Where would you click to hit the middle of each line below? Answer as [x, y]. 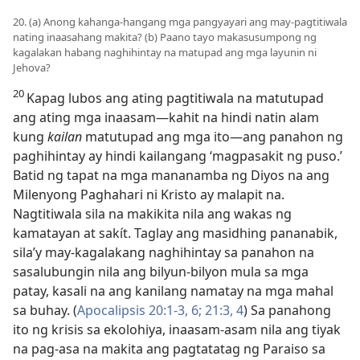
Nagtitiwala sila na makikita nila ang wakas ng [152, 214]
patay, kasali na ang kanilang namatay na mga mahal [173, 291]
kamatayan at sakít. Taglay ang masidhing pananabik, [175, 233]
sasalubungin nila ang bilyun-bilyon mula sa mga [161, 272]
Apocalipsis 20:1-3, [133, 310]
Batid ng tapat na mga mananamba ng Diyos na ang [171, 175]
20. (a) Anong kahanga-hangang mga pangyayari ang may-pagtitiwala [180, 22]
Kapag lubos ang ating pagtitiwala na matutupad [175, 98]
